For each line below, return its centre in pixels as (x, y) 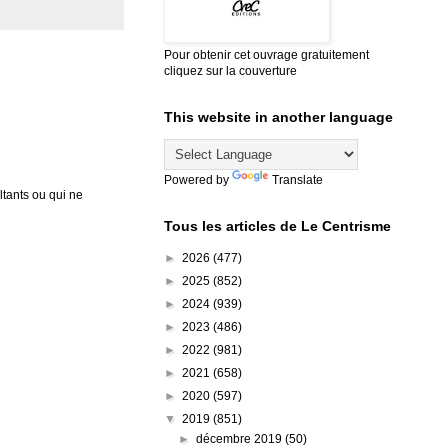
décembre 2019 (241, 438)
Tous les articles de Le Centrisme (277, 225)
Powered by (198, 179)
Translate (297, 179)
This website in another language (278, 116)
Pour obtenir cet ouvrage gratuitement (266, 54)
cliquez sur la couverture (230, 70)
